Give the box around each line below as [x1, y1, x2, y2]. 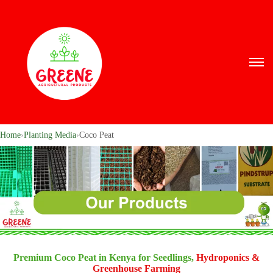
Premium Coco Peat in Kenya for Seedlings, [13, 252, 196, 263]
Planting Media [24, 130, 76, 140]
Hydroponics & [196, 252, 260, 263]
